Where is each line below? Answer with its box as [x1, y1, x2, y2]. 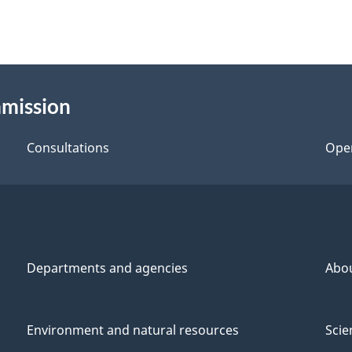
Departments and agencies [26, 259, 188, 277]
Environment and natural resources [27, 321, 239, 339]
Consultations [26, 138, 109, 156]
